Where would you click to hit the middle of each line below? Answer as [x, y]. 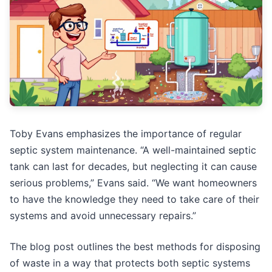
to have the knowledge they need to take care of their [134, 199]
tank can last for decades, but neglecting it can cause [133, 166]
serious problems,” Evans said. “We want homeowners [133, 182]
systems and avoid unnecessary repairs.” [103, 215]
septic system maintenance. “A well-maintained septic [133, 150]
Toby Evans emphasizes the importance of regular [126, 133]
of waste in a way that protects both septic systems [130, 263]
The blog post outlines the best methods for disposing [135, 246]
